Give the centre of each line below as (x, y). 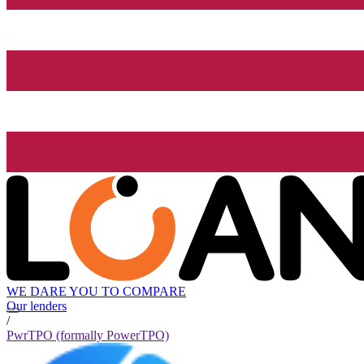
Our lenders (37, 306)
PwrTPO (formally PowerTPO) (88, 336)
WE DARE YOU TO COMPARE (96, 292)
